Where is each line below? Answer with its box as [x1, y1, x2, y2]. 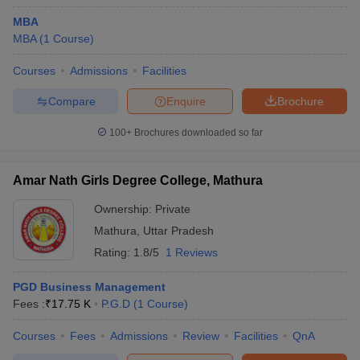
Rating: [94, 246, 133, 259]
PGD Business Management [13, 280, 166, 293]
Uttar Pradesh [143, 224, 214, 237]
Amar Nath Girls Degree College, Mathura [13, 174, 263, 187]
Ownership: [94, 202, 155, 215]
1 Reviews [166, 246, 218, 259]
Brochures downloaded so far [132, 127, 263, 138]
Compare [47, 94, 96, 108]
